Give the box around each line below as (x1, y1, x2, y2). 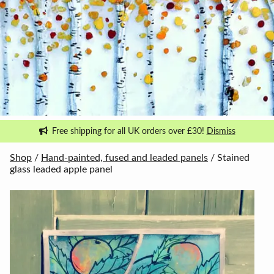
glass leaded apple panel (10, 164, 113, 174)
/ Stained (208, 152, 250, 163)
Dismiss (206, 127, 235, 136)
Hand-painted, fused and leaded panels (41, 152, 208, 163)
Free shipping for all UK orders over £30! (51, 127, 207, 136)
